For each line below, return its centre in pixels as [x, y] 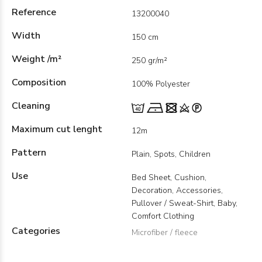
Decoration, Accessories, [177, 190]
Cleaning [31, 106]
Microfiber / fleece [165, 232]
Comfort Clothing [163, 216]
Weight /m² [37, 59]
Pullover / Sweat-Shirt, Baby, [185, 203]
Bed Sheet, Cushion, [169, 177]
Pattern [29, 153]
